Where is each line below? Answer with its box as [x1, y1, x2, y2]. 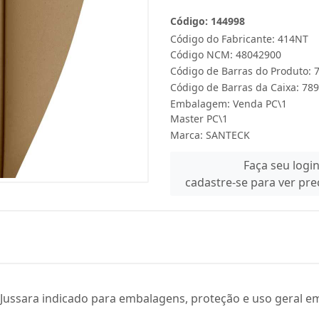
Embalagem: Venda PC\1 [170, 97, 287, 110]
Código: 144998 [170, 14, 245, 28]
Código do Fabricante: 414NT [170, 32, 308, 46]
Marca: [170, 128, 206, 142]
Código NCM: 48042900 [170, 48, 281, 61]
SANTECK [206, 128, 250, 142]
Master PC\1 [170, 112, 228, 125]
